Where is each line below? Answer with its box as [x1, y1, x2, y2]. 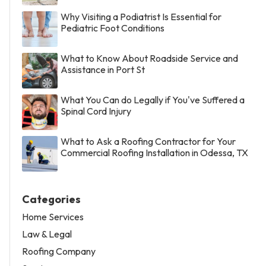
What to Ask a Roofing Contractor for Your [61, 135, 236, 148]
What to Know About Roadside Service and [61, 52, 238, 65]
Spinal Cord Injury [61, 105, 131, 118]
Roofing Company [22, 245, 96, 258]
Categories [22, 192, 81, 207]
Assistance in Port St [61, 64, 145, 76]
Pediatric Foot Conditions [61, 22, 164, 34]
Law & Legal [22, 228, 72, 240]
